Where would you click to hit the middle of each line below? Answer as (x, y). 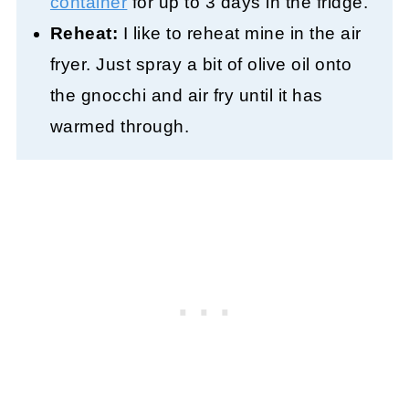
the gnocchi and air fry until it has (186, 96)
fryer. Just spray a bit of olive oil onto (201, 65)
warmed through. (120, 127)
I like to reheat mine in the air (240, 34)
